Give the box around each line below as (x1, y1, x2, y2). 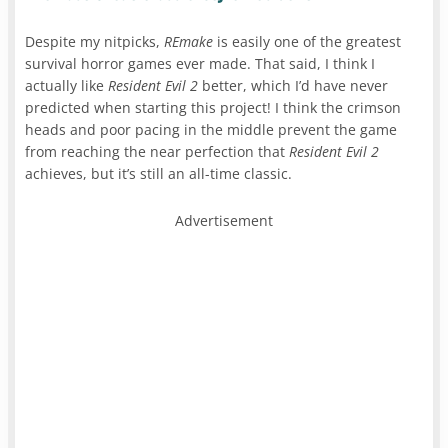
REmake (164, 32, 214, 52)
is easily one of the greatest (213, 32, 402, 52)
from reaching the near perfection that (25, 142, 290, 162)
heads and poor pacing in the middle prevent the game (25, 120, 398, 140)
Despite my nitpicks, (25, 32, 165, 52)
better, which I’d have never (198, 76, 389, 96)
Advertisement (175, 211, 273, 231)
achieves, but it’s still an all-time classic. (25, 164, 293, 184)
